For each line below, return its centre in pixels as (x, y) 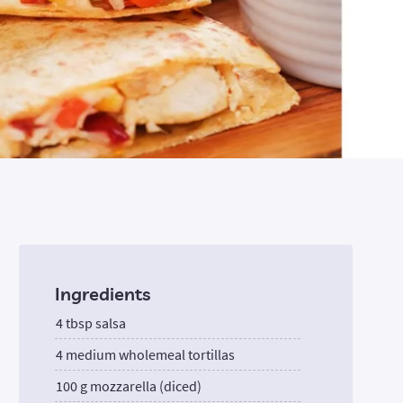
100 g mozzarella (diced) (129, 385)
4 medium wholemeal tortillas (146, 354)
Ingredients (103, 293)
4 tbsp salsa (91, 322)
